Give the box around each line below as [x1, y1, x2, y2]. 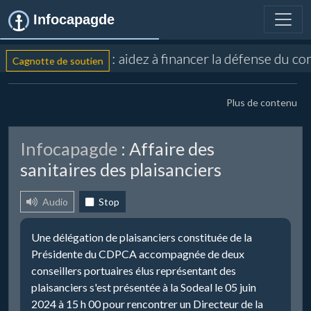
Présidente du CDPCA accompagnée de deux [31, 247, 244, 260]
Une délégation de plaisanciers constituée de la [31, 230, 252, 244]
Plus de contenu [226, 96, 297, 108]
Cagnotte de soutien [4, 54, 96, 67]
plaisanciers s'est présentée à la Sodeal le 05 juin [31, 280, 256, 294]
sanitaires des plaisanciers [20, 159, 221, 180]
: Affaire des [117, 138, 215, 159]
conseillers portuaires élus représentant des [31, 264, 236, 277]
